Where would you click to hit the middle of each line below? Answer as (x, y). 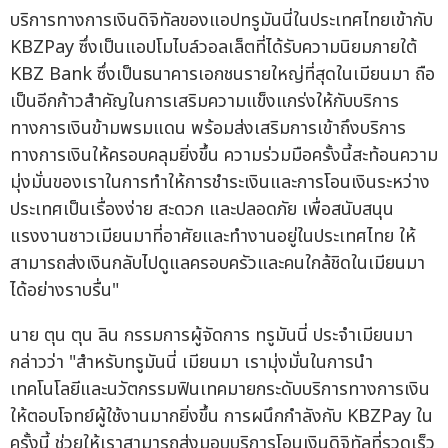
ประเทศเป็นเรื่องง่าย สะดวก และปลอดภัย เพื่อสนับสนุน (202, 209)
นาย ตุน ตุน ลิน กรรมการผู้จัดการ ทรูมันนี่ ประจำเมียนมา (211, 335)
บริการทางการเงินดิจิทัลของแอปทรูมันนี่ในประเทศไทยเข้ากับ (221, 20)
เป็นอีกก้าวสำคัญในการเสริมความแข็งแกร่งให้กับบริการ (204, 101)
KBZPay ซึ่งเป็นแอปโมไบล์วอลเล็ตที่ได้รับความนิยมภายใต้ (213, 47)
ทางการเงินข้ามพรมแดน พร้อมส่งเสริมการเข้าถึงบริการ (208, 128)
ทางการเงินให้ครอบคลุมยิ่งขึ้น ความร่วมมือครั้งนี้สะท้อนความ (224, 155)
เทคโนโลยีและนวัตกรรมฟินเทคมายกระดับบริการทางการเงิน (220, 389)
